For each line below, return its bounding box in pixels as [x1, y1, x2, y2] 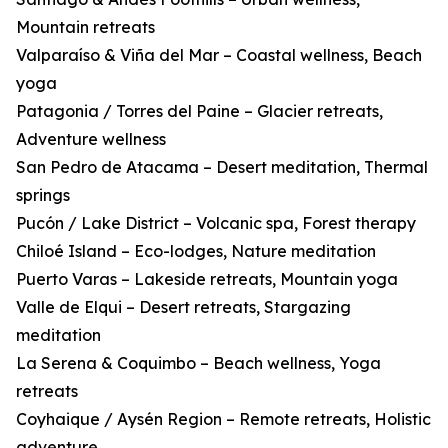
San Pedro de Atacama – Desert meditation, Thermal [16, 157, 428, 178]
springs [16, 185, 70, 206]
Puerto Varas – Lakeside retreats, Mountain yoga [16, 269, 398, 290]
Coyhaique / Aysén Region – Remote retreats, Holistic [16, 409, 431, 430]
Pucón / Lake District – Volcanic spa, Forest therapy [16, 213, 416, 234]
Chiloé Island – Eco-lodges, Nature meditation [16, 241, 376, 262]
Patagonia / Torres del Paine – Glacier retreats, [16, 101, 383, 122]
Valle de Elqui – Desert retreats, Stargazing [16, 297, 351, 318]
